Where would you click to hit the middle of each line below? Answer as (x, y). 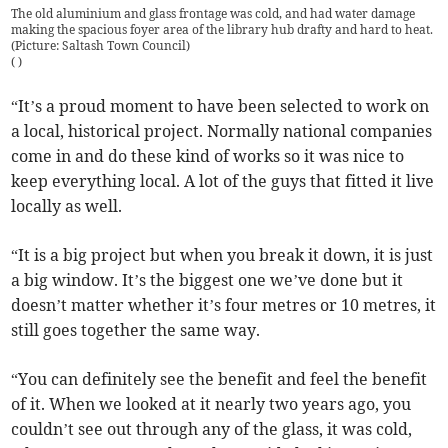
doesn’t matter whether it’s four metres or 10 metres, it (224, 304)
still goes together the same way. (136, 329)
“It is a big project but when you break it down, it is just (222, 254)
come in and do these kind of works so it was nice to (208, 155)
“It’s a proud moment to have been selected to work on (220, 105)
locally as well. (67, 205)
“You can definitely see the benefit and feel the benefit (219, 378)
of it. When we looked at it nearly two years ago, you (211, 403)
